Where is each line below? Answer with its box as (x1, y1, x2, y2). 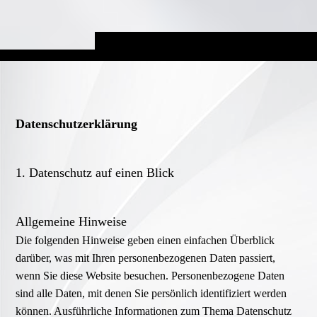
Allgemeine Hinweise (16, 214, 127, 229)
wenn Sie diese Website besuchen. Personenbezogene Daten (16, 270, 285, 282)
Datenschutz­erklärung (16, 117, 138, 132)
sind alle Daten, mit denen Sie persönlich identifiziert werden (16, 287, 287, 300)
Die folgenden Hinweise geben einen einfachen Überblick (16, 234, 275, 247)
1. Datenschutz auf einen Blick (16, 166, 175, 180)
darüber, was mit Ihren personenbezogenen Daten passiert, (16, 252, 276, 265)
